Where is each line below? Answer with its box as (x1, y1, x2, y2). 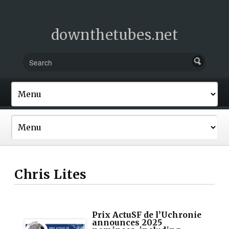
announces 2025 (92, 217, 163, 227)
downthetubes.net (51, 26, 178, 43)
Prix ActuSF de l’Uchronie (92, 210, 202, 220)
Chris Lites (14, 166, 87, 182)
